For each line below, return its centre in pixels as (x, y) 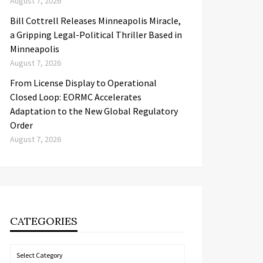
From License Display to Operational (83, 83)
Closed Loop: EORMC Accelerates (76, 97)
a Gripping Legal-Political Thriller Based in (96, 35)
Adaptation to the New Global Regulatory (94, 111)
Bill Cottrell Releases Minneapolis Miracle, (95, 21)
